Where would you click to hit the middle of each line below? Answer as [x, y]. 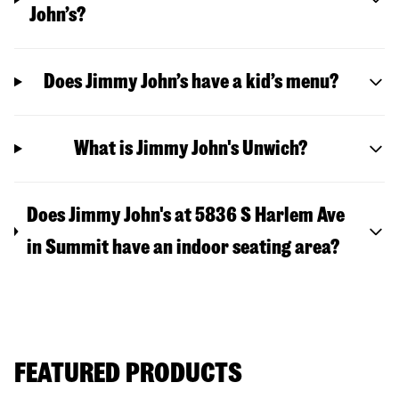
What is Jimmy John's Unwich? [191, 148]
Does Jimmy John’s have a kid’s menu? [191, 81]
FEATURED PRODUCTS [128, 372]
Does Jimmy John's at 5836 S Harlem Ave [185, 215]
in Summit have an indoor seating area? [183, 247]
